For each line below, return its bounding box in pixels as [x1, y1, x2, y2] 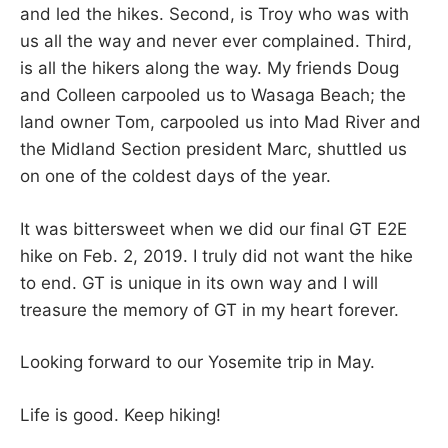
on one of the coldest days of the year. [20, 166, 331, 187]
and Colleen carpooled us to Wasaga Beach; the [20, 85, 406, 106]
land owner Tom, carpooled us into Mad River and [20, 112, 421, 133]
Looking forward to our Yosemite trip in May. [20, 352, 375, 373]
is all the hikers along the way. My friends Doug [20, 58, 399, 79]
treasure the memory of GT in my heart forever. [20, 299, 399, 320]
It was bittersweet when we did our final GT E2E [20, 218, 407, 239]
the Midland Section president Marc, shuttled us [20, 139, 407, 160]
